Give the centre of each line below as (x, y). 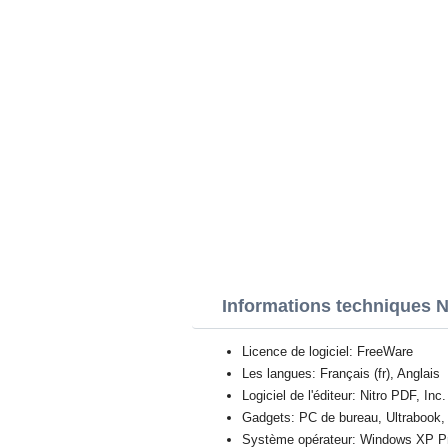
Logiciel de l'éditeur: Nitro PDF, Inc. (344, 395)
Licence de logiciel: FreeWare (327, 351)
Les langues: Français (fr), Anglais (341, 373)
